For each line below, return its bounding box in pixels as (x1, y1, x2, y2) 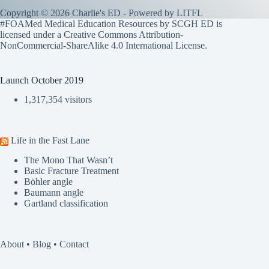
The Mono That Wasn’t (24, 155, 113, 166)
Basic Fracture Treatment (24, 166, 119, 177)
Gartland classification (24, 198, 108, 209)
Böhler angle (24, 177, 73, 187)
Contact (59, 239, 89, 250)
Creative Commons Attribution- (64, 29, 183, 40)
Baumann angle (24, 187, 83, 198)
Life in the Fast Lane (11, 135, 89, 146)
